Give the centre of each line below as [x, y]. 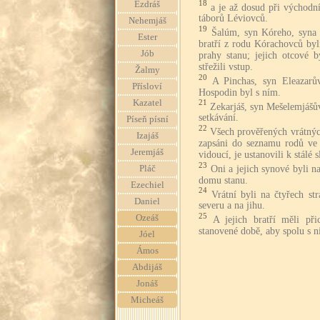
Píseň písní [147, 119]
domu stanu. [223, 180]
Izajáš [147, 136]
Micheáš [147, 300]
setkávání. [219, 118]
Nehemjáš [147, 21]
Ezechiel [147, 185]
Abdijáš [147, 267]
